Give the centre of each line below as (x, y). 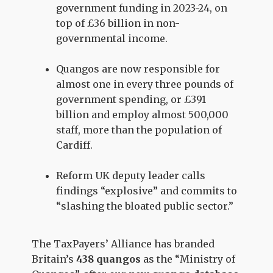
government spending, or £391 (131, 99)
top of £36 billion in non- (118, 23)
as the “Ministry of (188, 259)
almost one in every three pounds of (145, 84)
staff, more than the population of (139, 129)
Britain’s (54, 259)
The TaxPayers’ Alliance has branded (123, 244)
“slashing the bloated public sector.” (145, 206)
